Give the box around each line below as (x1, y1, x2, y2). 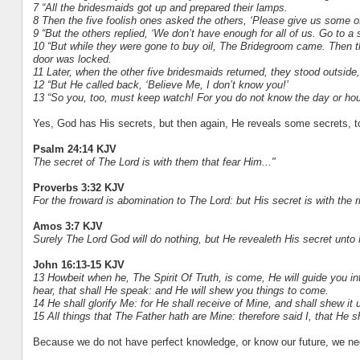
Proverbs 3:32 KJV (32, 181, 125, 194)
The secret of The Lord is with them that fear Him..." (32, 155, 276, 168)
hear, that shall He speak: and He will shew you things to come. (32, 284, 329, 297)
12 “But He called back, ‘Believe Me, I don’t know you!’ (32, 78, 288, 91)
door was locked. (32, 52, 112, 65)
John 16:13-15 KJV (32, 258, 125, 271)
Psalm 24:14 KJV (32, 142, 117, 155)
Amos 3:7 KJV (32, 219, 103, 232)
